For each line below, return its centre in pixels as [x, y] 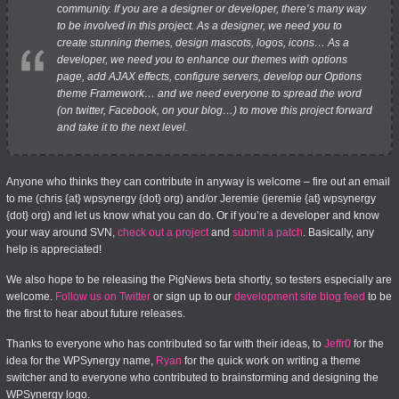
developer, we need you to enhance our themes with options [202, 60]
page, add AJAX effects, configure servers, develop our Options [209, 77]
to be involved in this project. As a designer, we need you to [199, 26]
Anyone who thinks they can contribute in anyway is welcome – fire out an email [198, 182]
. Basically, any [338, 232]
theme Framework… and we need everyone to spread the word [209, 94]
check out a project [163, 232]
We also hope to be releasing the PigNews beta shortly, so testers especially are [199, 280]
